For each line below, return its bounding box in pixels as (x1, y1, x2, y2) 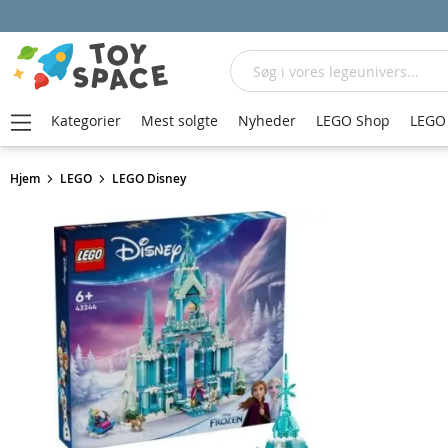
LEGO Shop (316, 111, 390, 130)
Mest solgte (141, 111, 218, 130)
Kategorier (51, 111, 121, 130)
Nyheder (238, 111, 296, 130)
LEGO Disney (112, 170, 186, 187)
